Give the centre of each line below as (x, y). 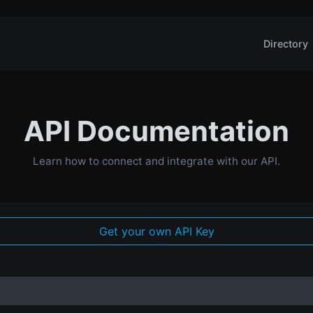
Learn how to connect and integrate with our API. (156, 161)
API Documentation (156, 131)
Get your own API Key (156, 232)
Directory (285, 43)
